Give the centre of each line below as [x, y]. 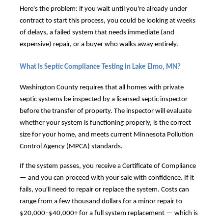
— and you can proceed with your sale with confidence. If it [107, 178]
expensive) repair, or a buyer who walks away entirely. [99, 44]
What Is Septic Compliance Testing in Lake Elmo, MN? [100, 67]
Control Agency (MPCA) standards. [71, 147]
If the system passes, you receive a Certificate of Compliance [108, 166]
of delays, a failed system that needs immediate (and [97, 32]
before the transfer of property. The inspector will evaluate [106, 111]
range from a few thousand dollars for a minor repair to [101, 202]
